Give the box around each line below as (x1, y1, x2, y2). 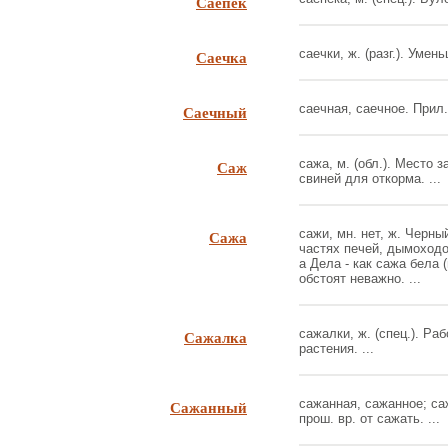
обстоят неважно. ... (299, 271, 421, 286)
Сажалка (184, 326, 247, 348)
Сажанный (170, 396, 247, 418)
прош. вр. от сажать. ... (299, 411, 440, 426)
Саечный (183, 101, 247, 123)
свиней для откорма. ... (299, 171, 441, 186)
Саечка (196, 46, 247, 68)
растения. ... (299, 341, 374, 356)
